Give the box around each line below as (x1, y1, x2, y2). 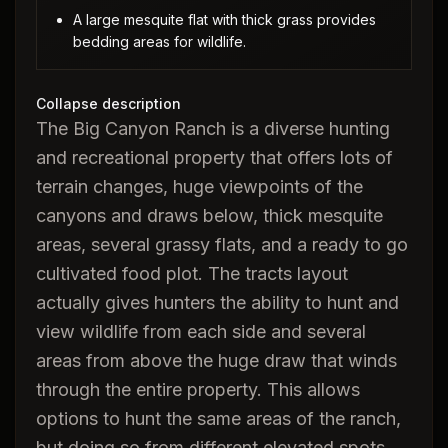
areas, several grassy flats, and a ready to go (36, 234, 408, 255)
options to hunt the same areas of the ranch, (36, 408, 401, 429)
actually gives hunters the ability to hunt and (36, 292, 399, 313)
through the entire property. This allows (36, 379, 360, 400)
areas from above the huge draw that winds (36, 350, 397, 371)
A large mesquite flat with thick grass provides (73, 11, 376, 28)
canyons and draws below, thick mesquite (36, 205, 383, 226)
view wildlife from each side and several (36, 321, 366, 342)
